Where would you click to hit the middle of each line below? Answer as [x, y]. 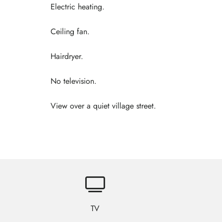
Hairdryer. [67, 56]
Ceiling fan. [70, 31]
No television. [74, 81]
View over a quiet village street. [103, 106]
